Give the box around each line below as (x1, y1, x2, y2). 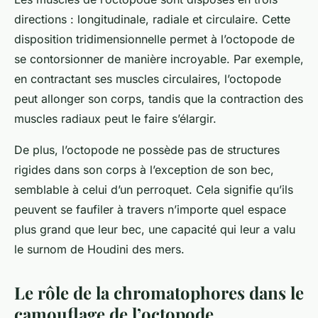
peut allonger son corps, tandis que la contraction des (14, 92, 303, 106)
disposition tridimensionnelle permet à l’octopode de (14, 32, 295, 47)
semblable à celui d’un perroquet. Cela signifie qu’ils (14, 182, 293, 197)
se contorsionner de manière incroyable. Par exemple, (14, 52, 304, 67)
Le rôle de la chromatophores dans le (14, 281, 304, 305)
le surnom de (14, 242, 87, 257)
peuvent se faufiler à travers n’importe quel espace (14, 202, 286, 217)
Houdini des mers (87, 242, 181, 257)
